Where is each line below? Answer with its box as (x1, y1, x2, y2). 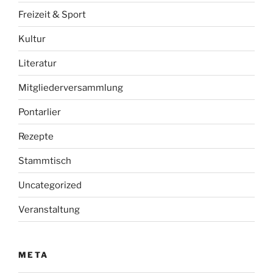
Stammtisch (18, 155, 71, 166)
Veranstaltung (18, 204, 80, 215)
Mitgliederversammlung (18, 82, 123, 93)
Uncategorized (18, 179, 82, 191)
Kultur (18, 33, 46, 44)
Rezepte (18, 130, 54, 142)
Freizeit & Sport (18, 9, 86, 20)
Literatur (18, 57, 57, 69)
